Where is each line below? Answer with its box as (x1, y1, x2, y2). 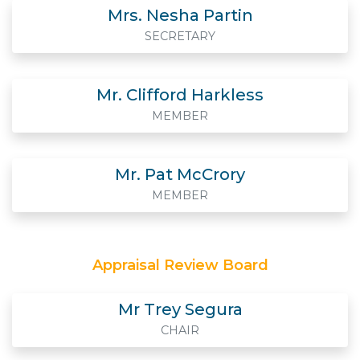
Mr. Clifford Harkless (96, 85, 264, 104)
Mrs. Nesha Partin (107, 6, 253, 25)
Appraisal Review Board (92, 256, 268, 274)
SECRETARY (145, 29, 215, 43)
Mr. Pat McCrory (115, 165, 245, 184)
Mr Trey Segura (117, 300, 243, 319)
